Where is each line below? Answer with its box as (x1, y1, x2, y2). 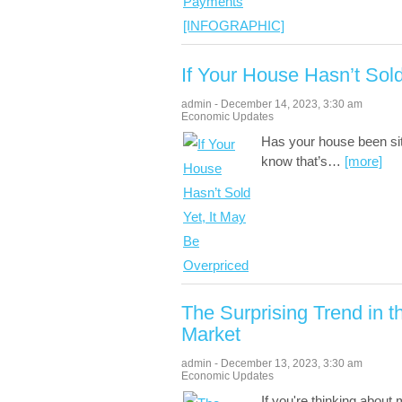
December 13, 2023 (221, 357, 318, 370)
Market (181, 323, 240, 345)
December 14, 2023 (221, 98, 318, 110)
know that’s (261, 153, 328, 169)
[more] (345, 153, 382, 169)
